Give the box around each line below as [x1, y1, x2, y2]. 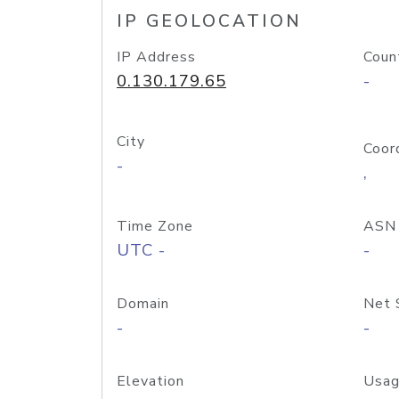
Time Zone [117, 216, 193, 236]
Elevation [117, 371, 184, 391]
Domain [117, 294, 169, 313]
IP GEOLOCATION [117, 10, 302, 33]
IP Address [117, 47, 196, 67]
